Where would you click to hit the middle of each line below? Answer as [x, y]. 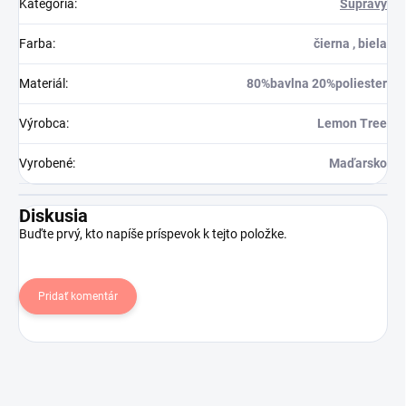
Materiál [42, 84]
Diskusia [53, 216]
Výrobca [43, 124]
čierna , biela [350, 44]
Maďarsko [358, 164]
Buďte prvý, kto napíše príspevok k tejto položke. [153, 234]
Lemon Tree [352, 124]
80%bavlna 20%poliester [317, 84]
